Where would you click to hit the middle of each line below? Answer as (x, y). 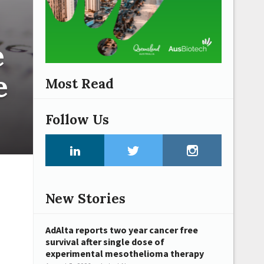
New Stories (85, 199)
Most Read (80, 83)
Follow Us (77, 119)
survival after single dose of (105, 242)
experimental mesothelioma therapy (125, 254)
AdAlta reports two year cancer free (122, 230)
